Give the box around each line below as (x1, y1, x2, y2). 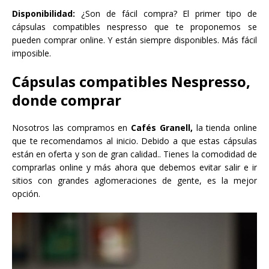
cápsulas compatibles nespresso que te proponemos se (12, 21, 257, 33)
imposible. (12, 47, 51, 59)
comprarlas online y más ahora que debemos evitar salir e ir (12, 162, 257, 174)
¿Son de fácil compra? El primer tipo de (75, 8, 257, 20)
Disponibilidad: (12, 8, 75, 20)
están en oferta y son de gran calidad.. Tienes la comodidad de (12, 148, 257, 160)
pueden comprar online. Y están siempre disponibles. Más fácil (12, 34, 257, 46)
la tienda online (192, 122, 257, 134)
